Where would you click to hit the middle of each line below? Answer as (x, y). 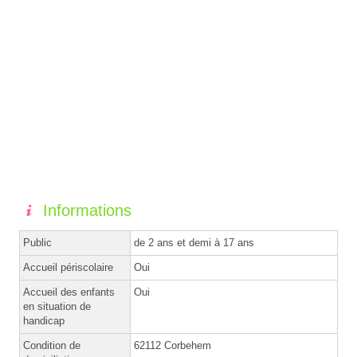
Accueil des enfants (69, 292)
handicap (44, 320)
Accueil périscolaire (68, 267)
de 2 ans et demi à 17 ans (194, 242)
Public (37, 242)
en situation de (57, 306)
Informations (87, 210)
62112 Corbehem (173, 345)
